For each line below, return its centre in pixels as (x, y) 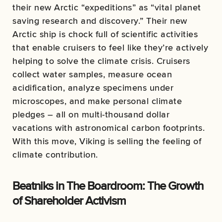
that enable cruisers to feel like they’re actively (110, 48)
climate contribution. (55, 155)
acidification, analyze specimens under (93, 88)
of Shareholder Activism (69, 201)
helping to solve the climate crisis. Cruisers (101, 61)
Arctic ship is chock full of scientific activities (105, 34)
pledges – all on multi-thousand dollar (91, 114)
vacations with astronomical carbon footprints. (109, 128)
